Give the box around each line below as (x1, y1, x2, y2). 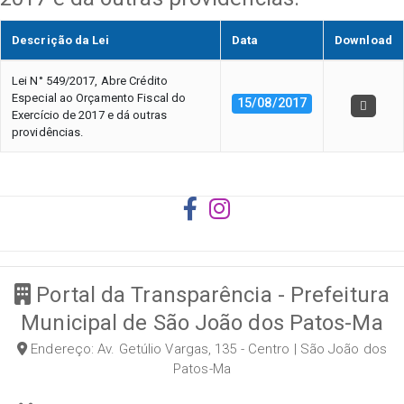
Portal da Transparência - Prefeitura (31, 282, 390, 308)
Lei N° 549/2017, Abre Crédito (12, 74, 168, 87)
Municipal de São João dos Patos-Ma (21, 310, 383, 335)
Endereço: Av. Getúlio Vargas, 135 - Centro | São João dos (27, 341, 387, 357)
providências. (12, 125, 84, 139)
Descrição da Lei (12, 33, 110, 47)
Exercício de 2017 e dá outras (12, 108, 167, 122)
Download (335, 33, 392, 47)
